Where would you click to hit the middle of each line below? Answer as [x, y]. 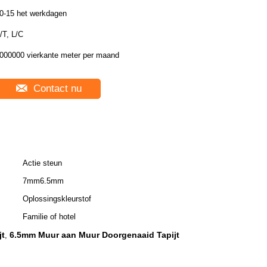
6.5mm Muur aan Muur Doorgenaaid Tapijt [94, 235]
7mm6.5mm [43, 181]
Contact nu [56, 89]
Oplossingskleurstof [57, 199]
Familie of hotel [49, 217]
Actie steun [42, 163]
